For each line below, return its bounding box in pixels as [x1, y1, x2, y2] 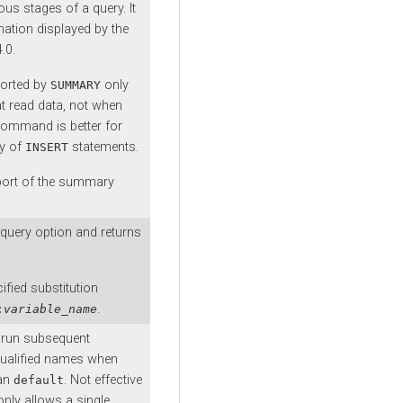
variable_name [4, 301, 97, 316]
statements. [68, 139, 139, 155]
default [13, 372, 64, 387]
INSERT [25, 139, 68, 154]
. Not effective [64, 372, 142, 388]
